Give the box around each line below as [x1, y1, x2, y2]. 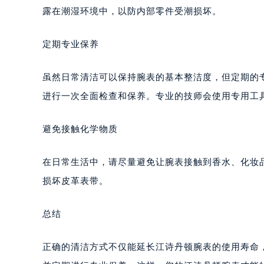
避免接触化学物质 [42, 124, 118, 134]
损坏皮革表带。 [42, 176, 108, 186]
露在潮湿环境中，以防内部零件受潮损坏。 [42, 6, 222, 16]
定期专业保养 [42, 39, 99, 49]
